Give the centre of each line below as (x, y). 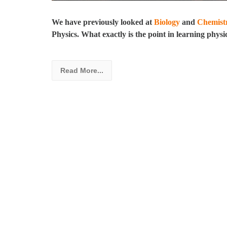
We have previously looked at (103, 22)
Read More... (82, 70)
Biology (168, 22)
